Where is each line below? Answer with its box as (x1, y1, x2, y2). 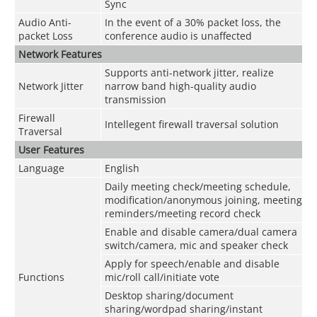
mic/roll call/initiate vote (104, 270, 219, 284)
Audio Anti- (18, 15, 71, 29)
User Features (18, 142, 84, 156)
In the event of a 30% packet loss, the (104, 15, 281, 29)
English (104, 161, 139, 175)
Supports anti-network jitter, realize (104, 65, 274, 79)
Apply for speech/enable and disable (104, 256, 279, 270)
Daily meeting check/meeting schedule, (104, 179, 291, 193)
